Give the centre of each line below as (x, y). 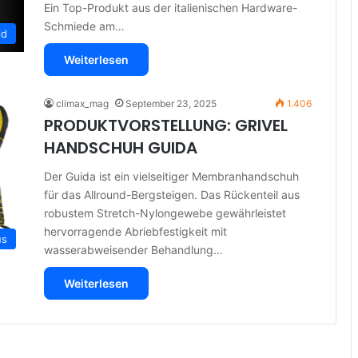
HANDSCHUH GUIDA (121, 147)
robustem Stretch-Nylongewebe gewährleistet (165, 213)
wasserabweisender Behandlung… (133, 249)
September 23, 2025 (171, 103)
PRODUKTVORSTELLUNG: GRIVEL (166, 125)
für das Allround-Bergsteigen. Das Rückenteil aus (172, 194)
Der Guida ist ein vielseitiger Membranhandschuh (171, 176)
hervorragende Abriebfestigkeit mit (135, 231)
